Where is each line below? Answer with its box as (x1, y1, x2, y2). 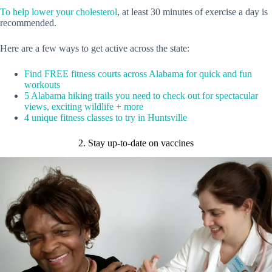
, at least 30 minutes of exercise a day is (117, 6, 268, 17)
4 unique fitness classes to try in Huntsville (24, 112, 187, 123)
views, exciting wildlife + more (24, 101, 143, 112)
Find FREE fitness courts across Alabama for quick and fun (24, 68, 252, 79)
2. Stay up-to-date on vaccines (78, 137, 194, 148)
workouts (24, 79, 60, 90)
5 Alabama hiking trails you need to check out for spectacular (24, 90, 258, 101)
